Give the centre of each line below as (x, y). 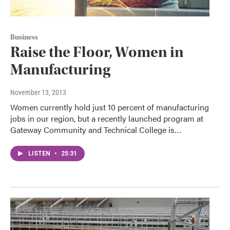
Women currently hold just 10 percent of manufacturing (110, 107)
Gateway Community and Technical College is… (96, 129)
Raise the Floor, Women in (97, 52)
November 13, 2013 (38, 92)
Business (24, 37)
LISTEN (40, 153)
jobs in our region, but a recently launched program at (107, 118)
